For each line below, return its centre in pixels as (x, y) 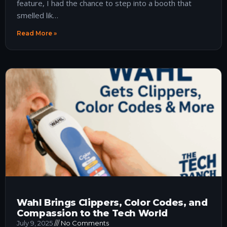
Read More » (37, 33)
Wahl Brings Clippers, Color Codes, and (112, 202)
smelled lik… (37, 15)
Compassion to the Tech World (92, 213)
